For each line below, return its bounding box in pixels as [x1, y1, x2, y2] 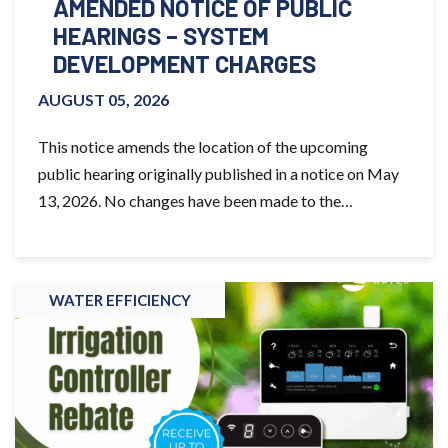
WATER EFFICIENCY [49, 290, 191, 309]
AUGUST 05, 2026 [38, 89, 169, 109]
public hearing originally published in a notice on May [38, 163, 399, 183]
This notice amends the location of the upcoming [38, 136, 368, 156]
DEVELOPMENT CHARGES [53, 48, 316, 78]
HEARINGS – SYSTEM [53, 20, 269, 50]
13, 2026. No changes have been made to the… [38, 190, 353, 210]
